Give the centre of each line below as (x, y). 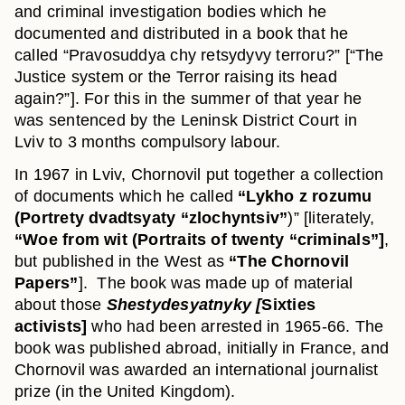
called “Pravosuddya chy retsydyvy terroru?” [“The (199, 55)
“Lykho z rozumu (305, 196)
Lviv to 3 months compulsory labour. (148, 142)
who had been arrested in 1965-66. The (235, 326)
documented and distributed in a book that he (182, 33)
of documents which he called (127, 196)
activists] (51, 326)
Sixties (288, 305)
